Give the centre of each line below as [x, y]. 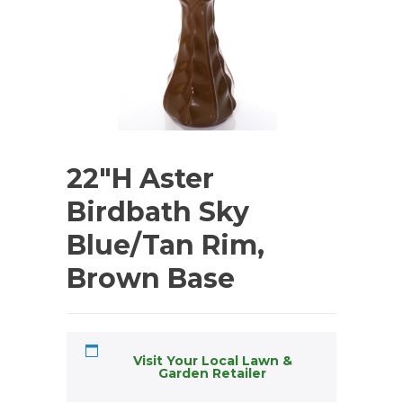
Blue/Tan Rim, [166, 246]
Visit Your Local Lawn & [212, 361]
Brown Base [151, 279]
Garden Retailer [212, 374]
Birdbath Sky [158, 212]
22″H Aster [140, 179]
